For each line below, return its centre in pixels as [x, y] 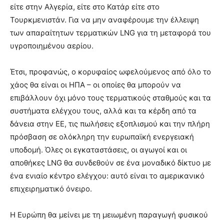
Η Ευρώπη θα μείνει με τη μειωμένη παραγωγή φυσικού [109, 215]
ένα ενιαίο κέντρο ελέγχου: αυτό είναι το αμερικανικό [107, 176]
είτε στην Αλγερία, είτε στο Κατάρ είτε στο [85, 7]
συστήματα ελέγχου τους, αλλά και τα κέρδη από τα [103, 111]
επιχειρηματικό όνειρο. [51, 189]
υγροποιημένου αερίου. [52, 46]
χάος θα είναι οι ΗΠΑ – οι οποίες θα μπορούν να [95, 85]
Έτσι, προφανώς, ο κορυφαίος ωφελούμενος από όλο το [110, 72]
